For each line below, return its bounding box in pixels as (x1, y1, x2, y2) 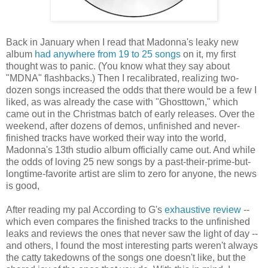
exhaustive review (165, 205, 243, 215)
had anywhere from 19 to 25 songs (35, 49, 181, 60)
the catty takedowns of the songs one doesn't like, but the (6, 252, 246, 263)
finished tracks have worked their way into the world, (6, 133, 226, 144)
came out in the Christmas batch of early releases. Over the (6, 109, 255, 120)
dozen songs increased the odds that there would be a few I (6, 85, 257, 96)
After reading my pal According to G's (6, 205, 165, 215)
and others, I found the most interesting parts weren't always (6, 240, 258, 251)
